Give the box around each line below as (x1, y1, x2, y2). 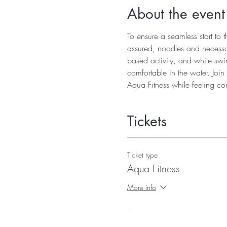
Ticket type (127, 149, 158, 160)
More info (127, 182, 156, 192)
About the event (127, 4, 225, 23)
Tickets (127, 111, 167, 130)
